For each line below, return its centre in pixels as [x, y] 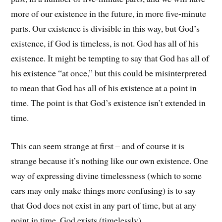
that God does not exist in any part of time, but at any [104, 205]
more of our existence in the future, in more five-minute [109, 14]
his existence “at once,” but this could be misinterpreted [109, 73]
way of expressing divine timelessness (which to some [107, 175]
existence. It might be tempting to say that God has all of [110, 58]
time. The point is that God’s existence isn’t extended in [109, 103]
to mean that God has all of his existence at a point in [104, 88]
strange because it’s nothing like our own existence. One [110, 160]
